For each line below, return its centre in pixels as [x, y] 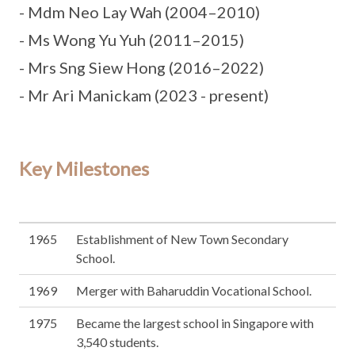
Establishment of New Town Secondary [182, 239]
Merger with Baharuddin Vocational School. [194, 290]
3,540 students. [117, 342]
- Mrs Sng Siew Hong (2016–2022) [141, 67]
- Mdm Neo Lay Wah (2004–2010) [139, 12]
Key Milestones [84, 168]
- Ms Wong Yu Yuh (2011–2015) [132, 40]
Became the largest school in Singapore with [195, 323]
